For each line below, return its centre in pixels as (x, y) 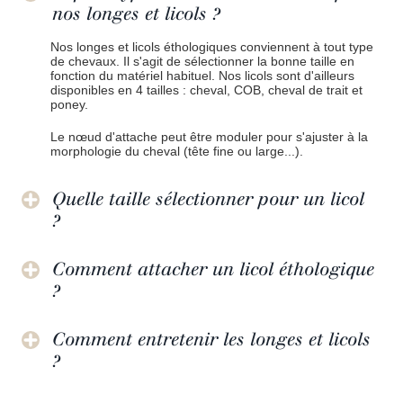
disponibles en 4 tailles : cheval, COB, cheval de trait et (206, 90)
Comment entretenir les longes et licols (211, 339)
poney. (69, 104)
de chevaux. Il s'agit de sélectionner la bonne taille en (202, 61)
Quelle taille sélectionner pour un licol (208, 198)
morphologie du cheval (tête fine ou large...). (177, 151)
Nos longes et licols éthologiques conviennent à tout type (212, 46)
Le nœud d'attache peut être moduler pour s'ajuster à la (209, 136)
